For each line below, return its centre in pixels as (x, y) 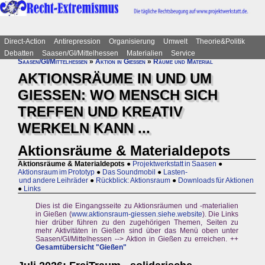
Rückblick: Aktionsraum (133, 181)
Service (183, 53)
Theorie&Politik (220, 41)
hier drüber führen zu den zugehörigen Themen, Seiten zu (137, 223)
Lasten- (175, 172)
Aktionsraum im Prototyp (56, 172)
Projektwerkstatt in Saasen (174, 164)
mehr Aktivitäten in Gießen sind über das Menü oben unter (137, 231)
